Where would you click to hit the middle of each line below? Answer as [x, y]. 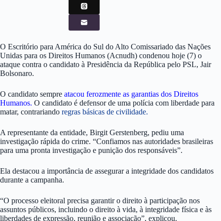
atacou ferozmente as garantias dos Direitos [131, 94]
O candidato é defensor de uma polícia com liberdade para [123, 103]
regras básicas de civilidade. [104, 112]
